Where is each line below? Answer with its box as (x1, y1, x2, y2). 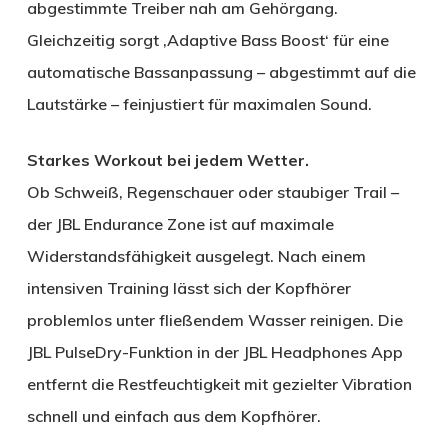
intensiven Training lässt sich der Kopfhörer (26, 278, 351, 299)
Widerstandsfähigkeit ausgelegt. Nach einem (26, 246, 366, 267)
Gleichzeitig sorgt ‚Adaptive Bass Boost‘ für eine (26, 30, 389, 51)
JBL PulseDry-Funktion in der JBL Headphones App (26, 342, 403, 363)
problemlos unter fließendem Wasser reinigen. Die (26, 310, 403, 331)
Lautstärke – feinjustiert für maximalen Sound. (26, 94, 372, 115)
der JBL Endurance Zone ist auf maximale (26, 214, 334, 235)
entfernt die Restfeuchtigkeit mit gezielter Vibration (26, 374, 412, 395)
